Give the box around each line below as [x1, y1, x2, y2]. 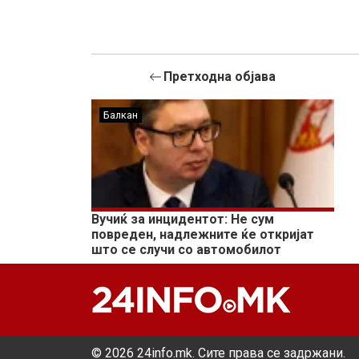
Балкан [103, 109, 138, 122]
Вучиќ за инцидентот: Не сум [91, 212, 274, 228]
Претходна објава [163, 69, 276, 85]
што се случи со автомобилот [91, 242, 281, 258]
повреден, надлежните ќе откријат [91, 227, 314, 243]
